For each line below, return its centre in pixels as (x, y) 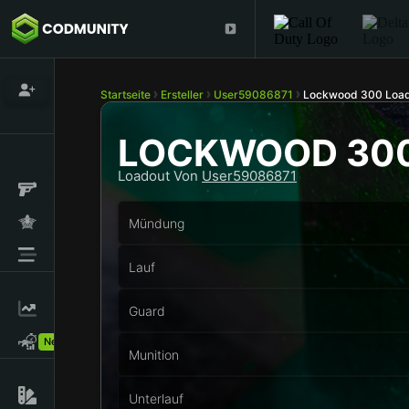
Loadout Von (160, 176)
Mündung (157, 223)
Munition (154, 354)
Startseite (126, 94)
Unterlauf (156, 398)
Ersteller (182, 94)
